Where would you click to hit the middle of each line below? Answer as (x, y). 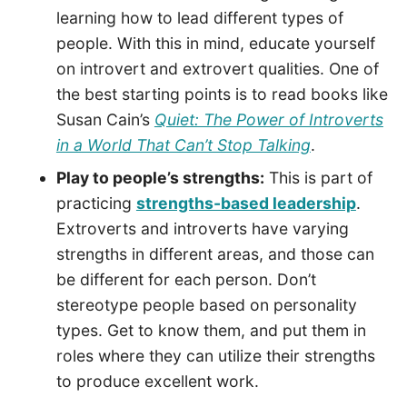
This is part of (318, 177)
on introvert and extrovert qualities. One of (217, 68)
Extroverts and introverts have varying (202, 228)
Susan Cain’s (105, 119)
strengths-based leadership (246, 203)
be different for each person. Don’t (186, 279)
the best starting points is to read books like (222, 94)
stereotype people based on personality (206, 304)
